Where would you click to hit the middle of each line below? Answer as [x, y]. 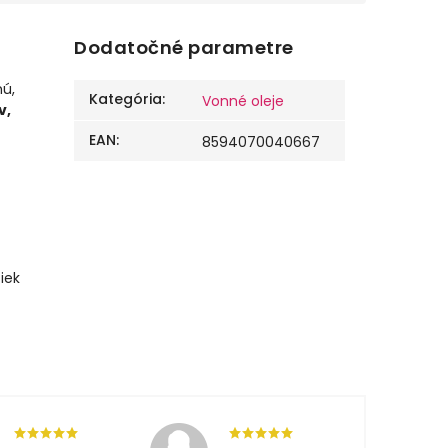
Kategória [126, 99]
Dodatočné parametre [184, 48]
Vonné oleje [243, 101]
